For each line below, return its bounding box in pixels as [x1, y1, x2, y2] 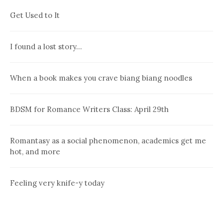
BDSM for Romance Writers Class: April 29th [10, 105, 169, 114]
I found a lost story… [10, 42, 82, 52]
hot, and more [10, 147, 60, 157]
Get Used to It [10, 10, 60, 20]
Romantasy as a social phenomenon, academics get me [10, 136, 206, 146]
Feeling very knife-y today [10, 178, 105, 188]
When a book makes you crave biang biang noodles [10, 73, 192, 83]
